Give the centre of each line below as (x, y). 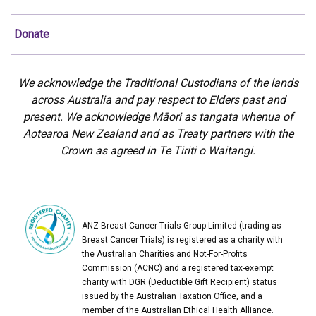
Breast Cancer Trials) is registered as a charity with (182, 240)
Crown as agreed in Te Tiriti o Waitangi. (158, 151)
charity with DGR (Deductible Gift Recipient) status (180, 282)
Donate (32, 34)
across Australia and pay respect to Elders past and (158, 100)
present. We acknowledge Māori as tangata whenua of (158, 117)
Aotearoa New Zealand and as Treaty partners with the (158, 134)
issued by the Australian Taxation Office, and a (172, 296)
